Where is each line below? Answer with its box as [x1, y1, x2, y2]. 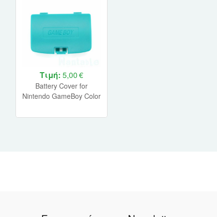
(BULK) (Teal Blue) [32, 101, 91, 111]
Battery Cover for [35, 81, 88, 91]
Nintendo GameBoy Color [22, 91, 101, 101]
